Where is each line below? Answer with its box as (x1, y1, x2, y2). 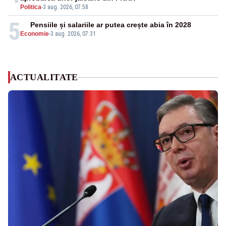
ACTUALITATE (10, 72, 78, 83)
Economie (20, 30, 49, 38)
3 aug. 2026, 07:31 (50, 30, 96, 38)
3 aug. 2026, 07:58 (43, 4, 88, 11)
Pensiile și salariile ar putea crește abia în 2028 (30, 21, 192, 29)
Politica (20, 4, 41, 11)
